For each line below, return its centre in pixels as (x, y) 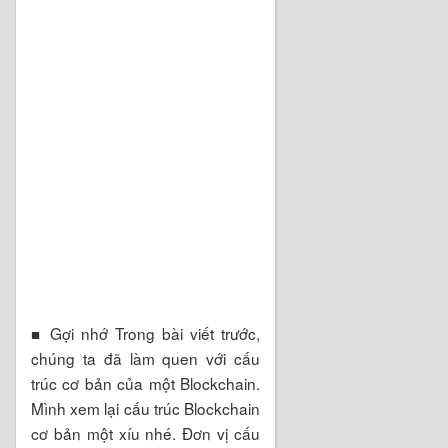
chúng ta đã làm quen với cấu (145, 357)
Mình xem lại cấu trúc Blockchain (145, 407)
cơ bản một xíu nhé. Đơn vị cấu (145, 432)
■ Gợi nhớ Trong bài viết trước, (145, 332)
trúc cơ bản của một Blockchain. (145, 382)
